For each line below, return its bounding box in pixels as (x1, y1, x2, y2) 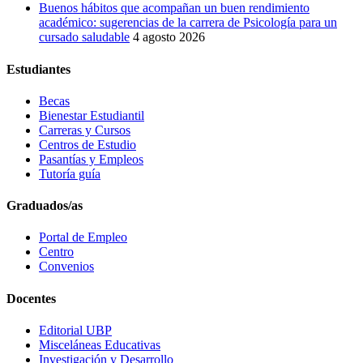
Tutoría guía (39, 166, 100, 181)
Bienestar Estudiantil (39, 108, 144, 122)
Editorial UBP (39, 323, 112, 337)
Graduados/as (6, 199, 83, 213)
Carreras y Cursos (39, 122, 130, 137)
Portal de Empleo (39, 230, 127, 245)
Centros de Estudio (39, 137, 136, 152)
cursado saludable (39, 30, 130, 45)
